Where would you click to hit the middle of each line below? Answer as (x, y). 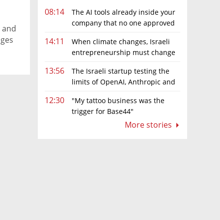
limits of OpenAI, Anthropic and (124, 82)
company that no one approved (123, 23)
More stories (149, 125)
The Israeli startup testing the (121, 71)
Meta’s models (68, 92)
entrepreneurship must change (124, 52)
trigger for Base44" (103, 111)
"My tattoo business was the (118, 100)
